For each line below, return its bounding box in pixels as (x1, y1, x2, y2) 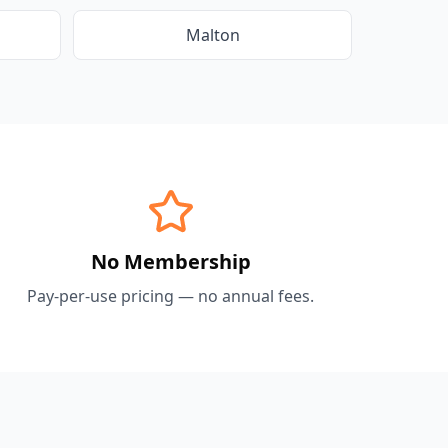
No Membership (90, 248, 251, 275)
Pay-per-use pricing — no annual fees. (27, 285, 315, 307)
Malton (185, 24, 240, 46)
